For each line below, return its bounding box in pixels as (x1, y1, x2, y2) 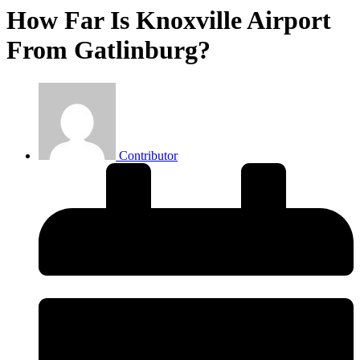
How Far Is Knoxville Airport (6, 6, 331, 35)
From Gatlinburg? (6, 35, 211, 65)
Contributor (119, 148, 178, 162)
